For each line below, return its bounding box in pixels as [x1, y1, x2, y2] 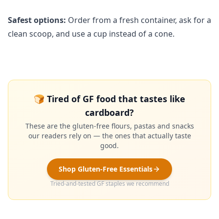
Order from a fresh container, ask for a [66, 15, 211, 25]
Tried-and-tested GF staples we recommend [50, 179, 169, 188]
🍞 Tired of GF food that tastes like [34, 93, 185, 105]
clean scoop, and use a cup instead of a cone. [8, 28, 175, 39]
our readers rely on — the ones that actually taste [28, 131, 191, 140]
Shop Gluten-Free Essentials [59, 164, 153, 174]
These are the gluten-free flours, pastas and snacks [25, 121, 194, 131]
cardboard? [85, 107, 134, 118]
